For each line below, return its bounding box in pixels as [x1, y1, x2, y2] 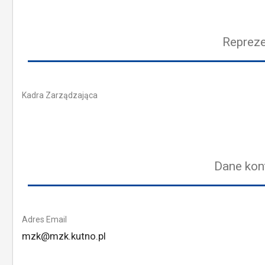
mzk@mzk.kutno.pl [21, 230, 106, 242]
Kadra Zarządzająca [21, 91, 98, 100]
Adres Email [21, 215, 67, 224]
